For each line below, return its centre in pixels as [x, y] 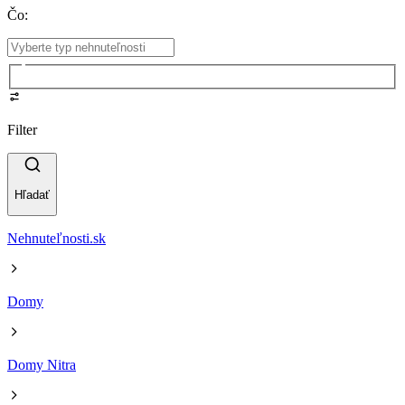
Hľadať [32, 195]
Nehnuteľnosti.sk [57, 239]
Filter [22, 129]
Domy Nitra [42, 365]
